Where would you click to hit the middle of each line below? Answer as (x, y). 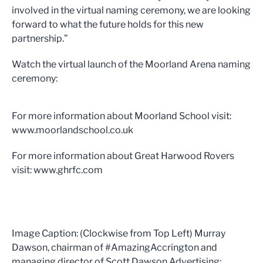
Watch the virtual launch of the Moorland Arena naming (131, 64)
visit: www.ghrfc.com (57, 170)
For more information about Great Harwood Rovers (123, 156)
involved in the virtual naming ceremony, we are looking (131, 10)
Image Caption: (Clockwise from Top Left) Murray (119, 233)
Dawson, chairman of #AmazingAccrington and (114, 247)
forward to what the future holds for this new (108, 24)
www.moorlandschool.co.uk (73, 130)
